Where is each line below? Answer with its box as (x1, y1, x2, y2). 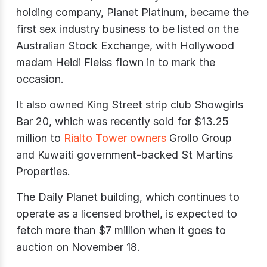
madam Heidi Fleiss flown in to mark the (16, 55, 215, 69)
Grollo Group (166, 131, 232, 144)
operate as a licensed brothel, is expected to (16, 207, 237, 220)
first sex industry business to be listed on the (16, 22, 239, 35)
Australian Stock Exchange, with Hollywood (16, 39, 234, 52)
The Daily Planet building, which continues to (16, 190, 240, 203)
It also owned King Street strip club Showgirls (16, 98, 243, 111)
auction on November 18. (16, 240, 140, 253)
